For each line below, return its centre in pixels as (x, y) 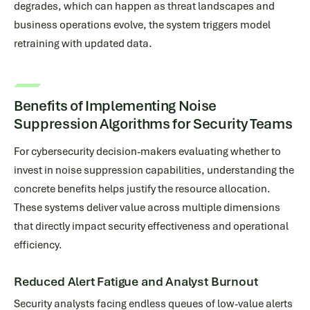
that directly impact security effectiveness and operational (151, 226)
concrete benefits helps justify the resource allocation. (142, 189)
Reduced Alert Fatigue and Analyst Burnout (136, 282)
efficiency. (38, 245)
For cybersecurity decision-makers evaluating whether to (147, 152)
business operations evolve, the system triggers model (142, 25)
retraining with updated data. (83, 44)
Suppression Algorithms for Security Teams (153, 124)
